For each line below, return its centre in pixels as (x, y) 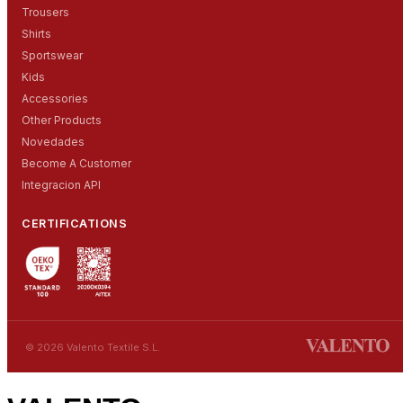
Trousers (45, 13)
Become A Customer (76, 164)
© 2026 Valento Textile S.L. (93, 347)
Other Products (62, 121)
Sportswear (52, 56)
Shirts (36, 34)
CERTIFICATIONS (74, 224)
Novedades (53, 142)
